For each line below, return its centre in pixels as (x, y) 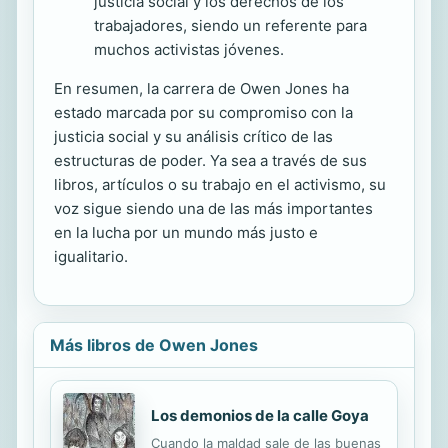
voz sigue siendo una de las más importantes (213, 208)
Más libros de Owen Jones (154, 344)
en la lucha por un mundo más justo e (186, 232)
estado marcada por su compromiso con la (203, 112)
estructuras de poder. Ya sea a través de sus (210, 160)
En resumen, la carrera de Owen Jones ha (201, 88)
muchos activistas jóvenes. (189, 49)
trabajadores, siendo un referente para (230, 25)
